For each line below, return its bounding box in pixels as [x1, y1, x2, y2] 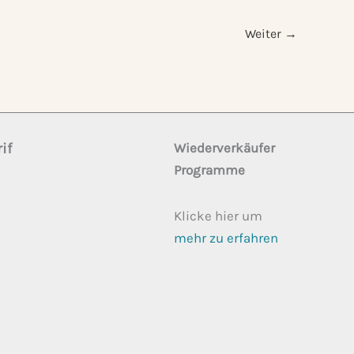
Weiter [245, 25, 284, 41]
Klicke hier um [173, 207, 262, 224]
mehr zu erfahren [173, 229, 278, 246]
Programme [173, 162, 245, 178]
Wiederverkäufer [173, 140, 275, 156]
